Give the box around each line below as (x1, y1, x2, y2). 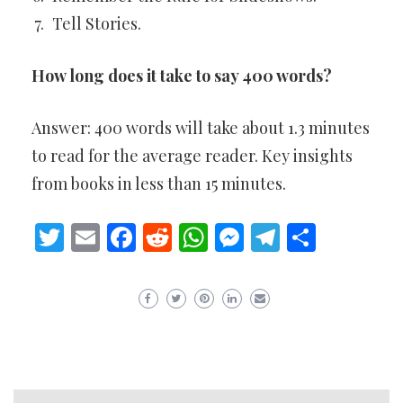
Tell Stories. (52, 13, 141, 34)
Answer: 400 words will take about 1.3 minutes (31, 117, 370, 139)
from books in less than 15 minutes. (31, 173, 286, 194)
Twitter (64, 217, 160, 256)
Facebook (136, 217, 258, 256)
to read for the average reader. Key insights (31, 145, 353, 166)
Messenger (244, 217, 384, 256)
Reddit (172, 217, 258, 256)
